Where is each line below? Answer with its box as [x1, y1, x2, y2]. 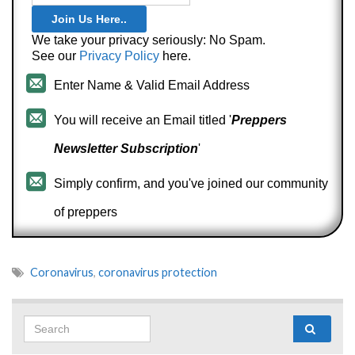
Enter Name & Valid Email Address [54, 78, 250, 93]
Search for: [158, 318, 226, 332]
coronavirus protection [98, 265, 217, 280]
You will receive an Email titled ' [54, 113, 231, 128]
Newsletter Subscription [54, 142, 198, 156]
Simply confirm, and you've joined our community [54, 177, 328, 191]
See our [32, 49, 79, 63]
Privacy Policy [79, 49, 159, 63]
